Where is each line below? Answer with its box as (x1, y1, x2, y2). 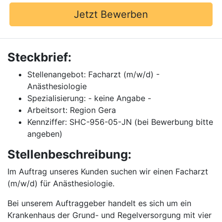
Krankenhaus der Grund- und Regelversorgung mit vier (7, 210, 212, 220)
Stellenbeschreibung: (7, 147, 131, 162)
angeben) (27, 129, 62, 139)
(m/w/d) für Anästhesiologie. (7, 178, 114, 188)
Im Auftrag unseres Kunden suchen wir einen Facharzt (7, 166, 208, 176)
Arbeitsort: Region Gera (27, 105, 116, 115)
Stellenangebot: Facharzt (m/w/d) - (27, 69, 160, 79)
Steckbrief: (7, 50, 71, 64)
